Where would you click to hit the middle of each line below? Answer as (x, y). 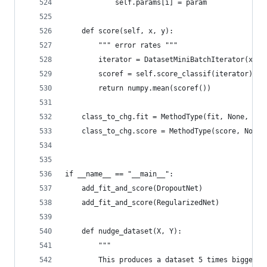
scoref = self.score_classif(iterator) (159, 74)
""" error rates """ (121, 45)
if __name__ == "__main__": (119, 174)
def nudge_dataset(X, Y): (123, 231)
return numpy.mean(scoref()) (138, 88)
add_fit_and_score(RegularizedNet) (142, 203)
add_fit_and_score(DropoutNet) (134, 188)
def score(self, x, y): (119, 31)
